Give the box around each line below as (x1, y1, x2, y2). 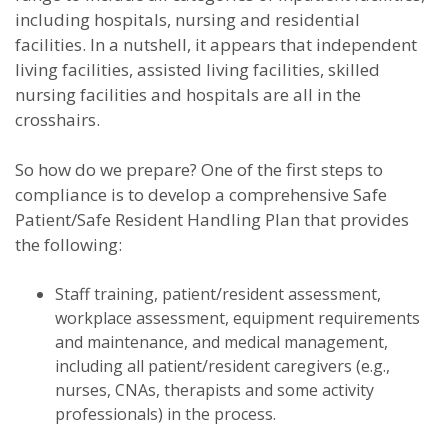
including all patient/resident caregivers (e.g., (55, 355, 390, 377)
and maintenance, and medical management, (55, 331, 388, 353)
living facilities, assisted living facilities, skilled (15, 58, 380, 81)
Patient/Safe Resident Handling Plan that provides (15, 208, 409, 231)
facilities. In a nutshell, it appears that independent (15, 33, 417, 56)
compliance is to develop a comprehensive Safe (15, 183, 387, 206)
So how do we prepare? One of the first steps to (15, 158, 383, 181)
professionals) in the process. (55, 403, 276, 425)
